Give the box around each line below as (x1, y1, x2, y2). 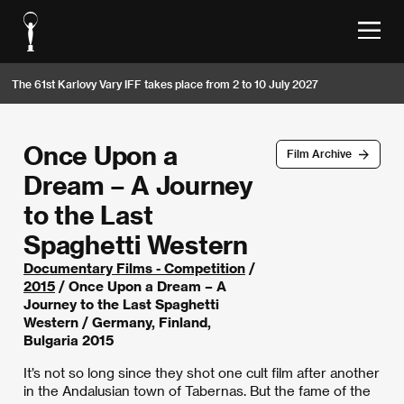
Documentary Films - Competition (23, 260, 245, 276)
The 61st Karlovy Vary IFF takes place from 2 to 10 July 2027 (12, 77, 318, 90)
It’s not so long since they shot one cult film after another (23, 364, 380, 381)
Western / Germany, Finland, (23, 314, 211, 330)
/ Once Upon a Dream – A (55, 278, 226, 294)
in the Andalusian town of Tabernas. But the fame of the (23, 382, 371, 399)
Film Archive (286, 147, 352, 161)
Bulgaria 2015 (23, 332, 114, 348)
